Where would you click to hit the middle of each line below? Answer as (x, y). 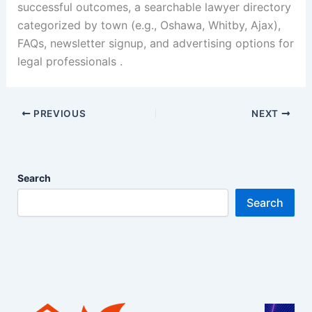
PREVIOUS (58, 114)
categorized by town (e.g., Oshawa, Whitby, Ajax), (149, 25)
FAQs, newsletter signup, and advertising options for (155, 43)
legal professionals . (70, 61)
